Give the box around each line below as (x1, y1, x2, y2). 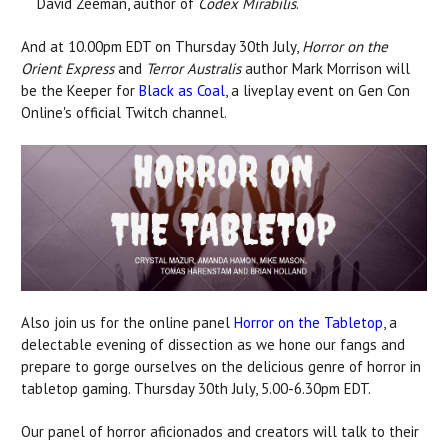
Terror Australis (146, 59, 241, 79)
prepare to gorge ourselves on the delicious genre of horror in (21, 356, 421, 376)
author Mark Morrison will (241, 59, 410, 79)
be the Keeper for (21, 81, 139, 101)
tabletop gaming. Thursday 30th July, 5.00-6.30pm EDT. (21, 378, 371, 398)
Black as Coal (139, 81, 225, 101)
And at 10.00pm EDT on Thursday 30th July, (21, 37, 302, 57)
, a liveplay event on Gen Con (225, 81, 410, 101)
